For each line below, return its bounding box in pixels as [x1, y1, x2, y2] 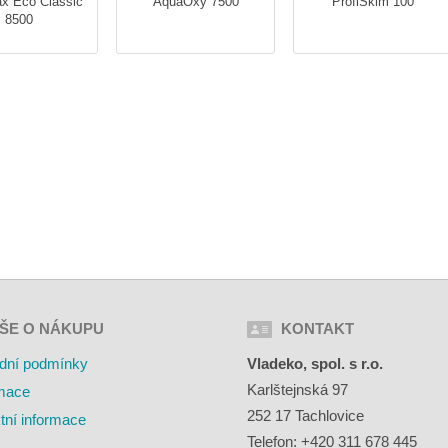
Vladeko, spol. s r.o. [247, 355, 384, 373]
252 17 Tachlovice [247, 407, 365, 425]
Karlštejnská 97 [247, 381, 349, 399]
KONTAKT [281, 320, 355, 338]
